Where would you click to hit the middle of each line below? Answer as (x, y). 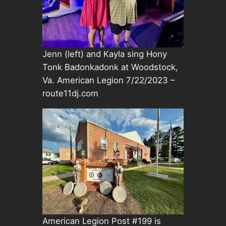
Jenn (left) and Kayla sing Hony (104, 54)
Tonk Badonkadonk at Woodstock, (110, 67)
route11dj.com (70, 94)
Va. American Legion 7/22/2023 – (108, 80)
